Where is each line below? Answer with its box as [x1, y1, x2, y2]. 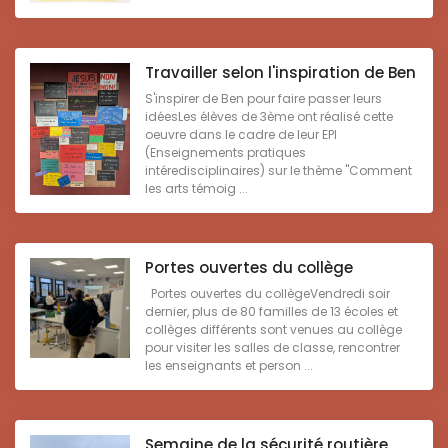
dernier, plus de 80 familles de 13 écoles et [145, 302, 398, 320]
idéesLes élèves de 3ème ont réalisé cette [145, 107, 393, 125]
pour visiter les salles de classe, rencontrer [145, 338, 400, 356]
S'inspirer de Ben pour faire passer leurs [145, 89, 382, 107]
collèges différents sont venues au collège [145, 320, 402, 338]
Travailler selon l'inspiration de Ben [145, 61, 416, 83]
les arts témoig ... [145, 179, 248, 197]
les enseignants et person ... [145, 356, 313, 374]
